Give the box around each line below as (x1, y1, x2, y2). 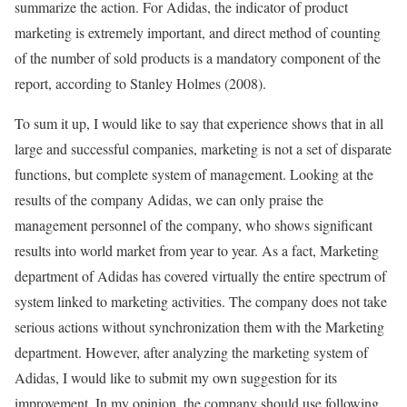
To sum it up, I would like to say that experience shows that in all (15, 114, 383, 133)
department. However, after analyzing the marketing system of (15, 342, 368, 362)
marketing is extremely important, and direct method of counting (15, 23, 381, 42)
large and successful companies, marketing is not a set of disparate (15, 139, 392, 158)
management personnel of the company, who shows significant (15, 215, 372, 234)
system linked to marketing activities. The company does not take (15, 292, 387, 311)
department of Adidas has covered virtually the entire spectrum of (15, 266, 386, 285)
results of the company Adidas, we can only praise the (15, 190, 323, 209)
